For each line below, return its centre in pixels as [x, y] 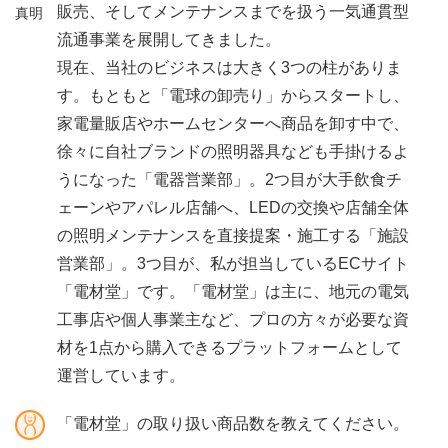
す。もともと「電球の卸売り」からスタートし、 [233, 95]
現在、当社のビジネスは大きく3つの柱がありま [230, 67]
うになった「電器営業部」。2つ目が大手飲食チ [230, 179]
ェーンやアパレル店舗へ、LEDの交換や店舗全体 [233, 207]
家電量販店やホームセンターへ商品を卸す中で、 [233, 123]
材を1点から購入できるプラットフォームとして [230, 347]
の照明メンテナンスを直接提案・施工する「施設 [233, 235]
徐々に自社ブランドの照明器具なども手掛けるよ [233, 151]
